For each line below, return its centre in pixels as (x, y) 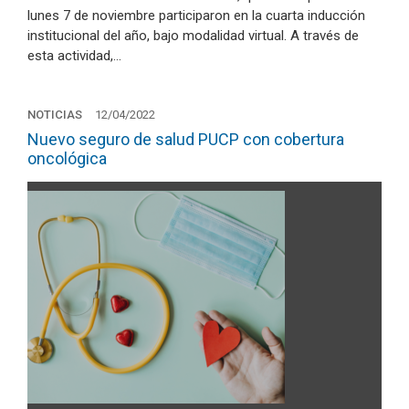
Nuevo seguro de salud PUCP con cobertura (186, 139)
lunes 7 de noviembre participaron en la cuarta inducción (196, 16)
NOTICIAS (55, 114)
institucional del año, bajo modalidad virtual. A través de (193, 36)
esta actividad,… (74, 56)
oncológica (67, 158)
